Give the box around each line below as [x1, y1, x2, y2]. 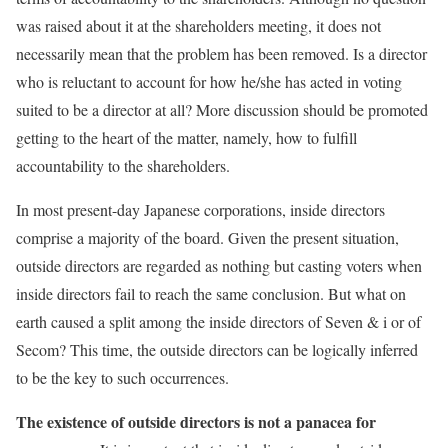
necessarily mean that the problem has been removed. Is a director [16, 43, 427, 65]
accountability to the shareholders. [16, 155, 230, 177]
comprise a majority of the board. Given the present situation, [16, 227, 399, 249]
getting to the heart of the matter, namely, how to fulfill [16, 127, 357, 149]
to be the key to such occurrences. [16, 367, 229, 389]
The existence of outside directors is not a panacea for [16, 410, 376, 434]
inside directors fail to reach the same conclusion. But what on [16, 283, 406, 305]
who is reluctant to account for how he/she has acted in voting [16, 71, 402, 93]
